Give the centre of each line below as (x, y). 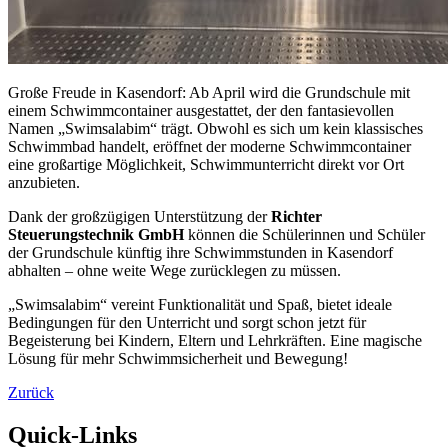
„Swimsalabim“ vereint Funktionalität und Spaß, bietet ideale (200, 305)
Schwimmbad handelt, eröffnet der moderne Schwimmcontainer (209, 147)
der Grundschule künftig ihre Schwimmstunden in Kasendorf (200, 253)
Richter (296, 217)
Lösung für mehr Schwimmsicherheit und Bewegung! (178, 359)
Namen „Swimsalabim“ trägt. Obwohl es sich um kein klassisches (215, 129)
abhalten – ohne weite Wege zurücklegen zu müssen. (174, 271)
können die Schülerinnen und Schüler (304, 235)
